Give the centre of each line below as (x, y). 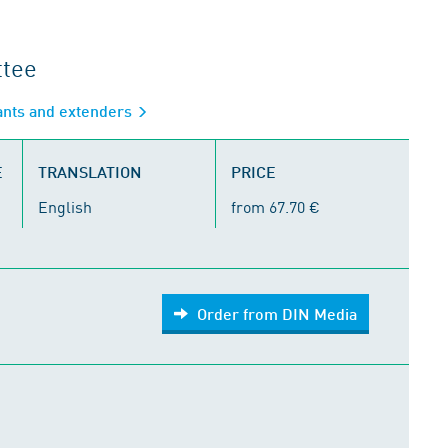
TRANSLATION (90, 171)
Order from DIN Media (277, 313)
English (65, 206)
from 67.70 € (275, 206)
